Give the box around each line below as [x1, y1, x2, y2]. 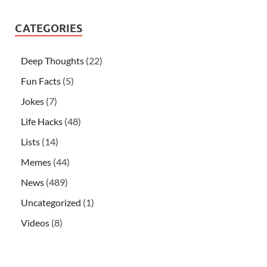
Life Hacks [21, 115, 63, 127]
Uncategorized [21, 196, 81, 208]
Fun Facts [21, 74, 61, 86]
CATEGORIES [15, 21, 82, 35]
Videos [21, 216, 49, 228]
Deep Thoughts [21, 54, 84, 66]
